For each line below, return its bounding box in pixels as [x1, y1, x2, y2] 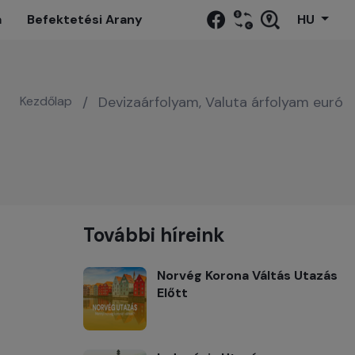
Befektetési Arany [27, 11, 143, 28]
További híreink [83, 223, 225, 247]
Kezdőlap [20, 93, 72, 109]
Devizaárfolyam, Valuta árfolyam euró [98, 93, 343, 112]
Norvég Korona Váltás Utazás [157, 267, 338, 284]
